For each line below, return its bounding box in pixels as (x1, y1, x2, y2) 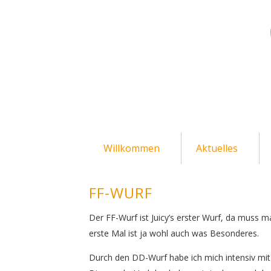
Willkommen (103, 142, 160, 155)
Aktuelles (196, 142, 238, 155)
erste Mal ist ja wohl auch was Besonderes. (89, 227, 259, 239)
